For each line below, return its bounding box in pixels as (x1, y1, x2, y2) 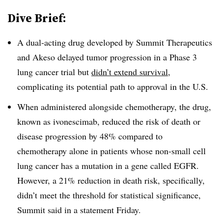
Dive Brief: (7, 10, 66, 26)
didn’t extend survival (91, 66, 168, 78)
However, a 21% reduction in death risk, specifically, (17, 174, 205, 186)
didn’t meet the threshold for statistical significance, (17, 189, 201, 201)
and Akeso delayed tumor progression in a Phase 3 (17, 51, 197, 63)
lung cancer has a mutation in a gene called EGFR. (17, 159, 199, 171)
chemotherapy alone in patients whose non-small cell (17, 144, 206, 157)
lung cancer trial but (17, 66, 91, 78)
